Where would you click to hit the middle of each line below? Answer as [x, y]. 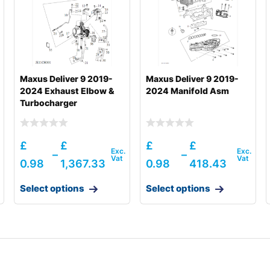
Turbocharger [48, 103]
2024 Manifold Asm [187, 91]
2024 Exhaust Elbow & [67, 91]
